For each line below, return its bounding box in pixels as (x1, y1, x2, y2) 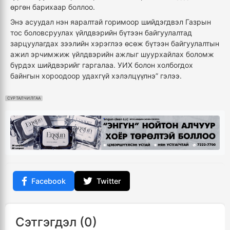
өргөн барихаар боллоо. (10, 3, 97, 12)
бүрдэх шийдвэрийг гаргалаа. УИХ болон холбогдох (10, 61, 193, 70)
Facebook (31, 177, 66, 186)
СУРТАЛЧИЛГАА (7, 95, 41, 101)
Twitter (97, 177, 121, 186)
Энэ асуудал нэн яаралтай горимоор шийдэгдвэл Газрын (10, 17, 211, 27)
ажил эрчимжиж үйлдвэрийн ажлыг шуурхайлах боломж (10, 50, 214, 59)
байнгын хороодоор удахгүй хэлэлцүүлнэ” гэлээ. (10, 71, 182, 81)
